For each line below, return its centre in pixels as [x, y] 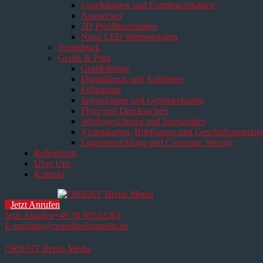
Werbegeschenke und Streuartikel [143, 121]
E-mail [17, 226]
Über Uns [52, 163]
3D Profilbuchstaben [119, 26]
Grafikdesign [105, 68]
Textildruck [79, 47]
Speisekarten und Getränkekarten [142, 100]
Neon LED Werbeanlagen [129, 37]
